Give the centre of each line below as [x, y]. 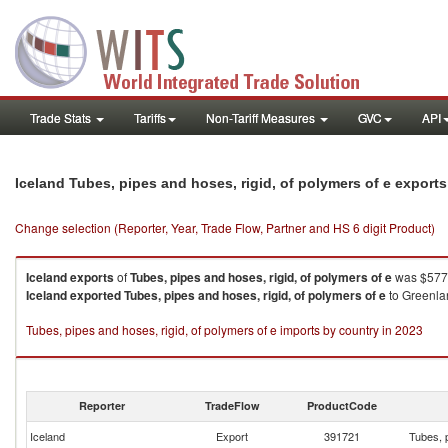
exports [92, 277]
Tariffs [150, 117]
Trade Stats [62, 117]
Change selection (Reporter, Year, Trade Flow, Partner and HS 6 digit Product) [225, 227]
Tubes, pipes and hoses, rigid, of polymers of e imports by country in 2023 [224, 329]
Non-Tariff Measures [262, 117]
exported [95, 295]
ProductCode [342, 405]
